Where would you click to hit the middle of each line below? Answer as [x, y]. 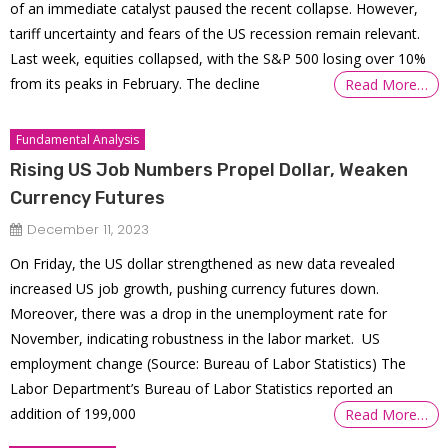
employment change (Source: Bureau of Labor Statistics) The [208, 364]
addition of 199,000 [73, 414]
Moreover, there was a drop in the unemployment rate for [199, 314]
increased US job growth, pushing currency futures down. [195, 289]
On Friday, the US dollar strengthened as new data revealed [203, 264]
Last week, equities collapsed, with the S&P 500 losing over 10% [218, 59]
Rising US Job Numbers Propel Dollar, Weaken [209, 170]
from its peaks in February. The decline [135, 84]
